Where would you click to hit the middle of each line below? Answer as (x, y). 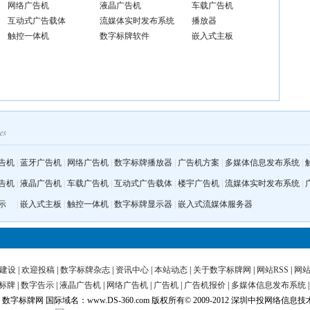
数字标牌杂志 (85, 270)
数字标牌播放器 (143, 163)
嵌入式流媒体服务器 (215, 204)
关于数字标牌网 (222, 270)
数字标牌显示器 (143, 204)
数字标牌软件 (125, 36)
